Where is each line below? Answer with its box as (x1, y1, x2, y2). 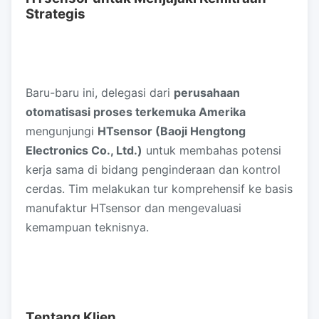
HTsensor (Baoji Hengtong (98, 124, 246, 138)
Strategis (26, 6, 85, 22)
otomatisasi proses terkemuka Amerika (26, 105, 246, 119)
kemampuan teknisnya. (26, 220, 149, 234)
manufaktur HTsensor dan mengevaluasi (26, 201, 241, 215)
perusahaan (174, 85, 240, 100)
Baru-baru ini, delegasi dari (26, 85, 174, 100)
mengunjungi (26, 124, 98, 138)
